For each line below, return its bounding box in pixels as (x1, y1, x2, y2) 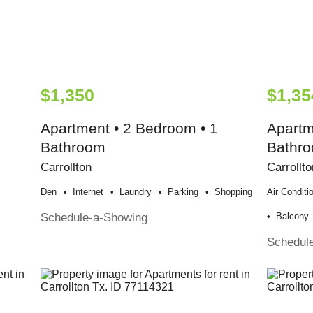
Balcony (276, 211, 310, 222)
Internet (73, 187, 104, 198)
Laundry (119, 187, 152, 198)
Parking (168, 187, 199, 198)
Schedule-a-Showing (41, 210, 148, 225)
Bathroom (41, 139, 106, 156)
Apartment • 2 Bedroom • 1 (41, 120, 219, 137)
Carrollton (41, 160, 92, 175)
